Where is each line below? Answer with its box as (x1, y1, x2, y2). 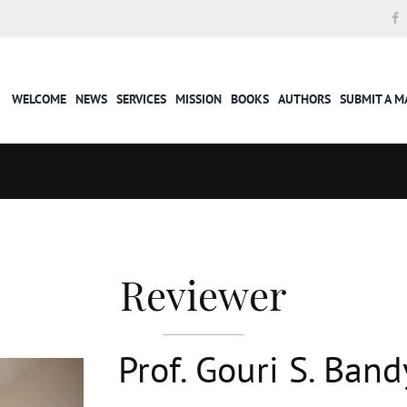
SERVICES (116, 91, 167, 107)
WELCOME (12, 91, 67, 107)
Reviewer (120, 266, 287, 321)
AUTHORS (278, 91, 332, 107)
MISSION (175, 91, 223, 107)
